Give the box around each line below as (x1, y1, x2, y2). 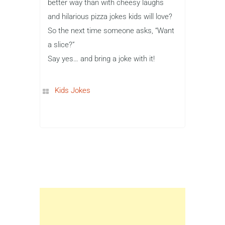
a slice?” (48, 40, 75, 50)
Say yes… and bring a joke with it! (48, 54, 155, 64)
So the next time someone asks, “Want (48, 26, 174, 36)
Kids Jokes (55, 86, 90, 95)
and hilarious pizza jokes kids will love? (48, 12, 172, 22)
